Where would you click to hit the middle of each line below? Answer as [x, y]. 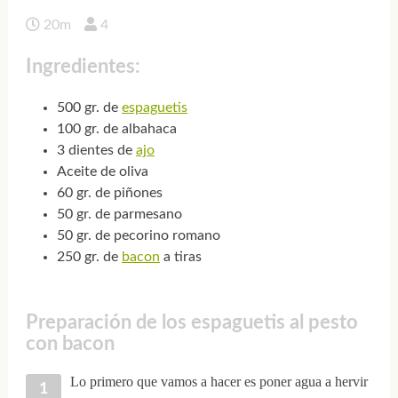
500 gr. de [89, 108]
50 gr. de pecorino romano [138, 236]
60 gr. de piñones [109, 193]
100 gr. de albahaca [116, 129]
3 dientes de [96, 151]
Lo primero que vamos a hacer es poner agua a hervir [219, 381]
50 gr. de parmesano [119, 215]
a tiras [180, 257]
